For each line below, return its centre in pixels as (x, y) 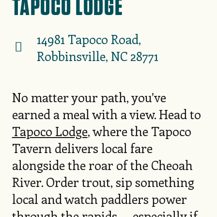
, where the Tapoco (139, 131)
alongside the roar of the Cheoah (102, 165)
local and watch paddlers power (99, 199)
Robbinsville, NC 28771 (97, 56)
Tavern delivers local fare (82, 148)
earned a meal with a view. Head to (106, 114)
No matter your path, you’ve (89, 97)
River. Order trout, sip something (103, 182)
